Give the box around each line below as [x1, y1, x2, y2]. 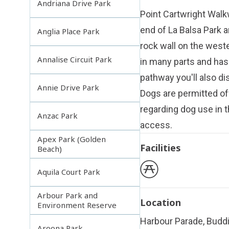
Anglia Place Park [37, 26, 100, 37]
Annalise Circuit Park [37, 54, 112, 65]
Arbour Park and [37, 190, 98, 200]
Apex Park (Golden [37, 133, 106, 144]
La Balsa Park [168, 25, 221, 36]
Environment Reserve [37, 199, 117, 210]
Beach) [37, 143, 62, 154]
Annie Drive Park [37, 82, 100, 93]
